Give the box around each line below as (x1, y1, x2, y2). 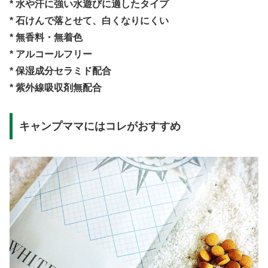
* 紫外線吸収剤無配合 (10, 82, 102, 93)
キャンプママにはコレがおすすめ (19, 120, 181, 133)
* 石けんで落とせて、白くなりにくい (10, 15, 169, 26)
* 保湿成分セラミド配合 (10, 65, 111, 76)
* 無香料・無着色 (10, 32, 83, 42)
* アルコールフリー (10, 48, 92, 59)
